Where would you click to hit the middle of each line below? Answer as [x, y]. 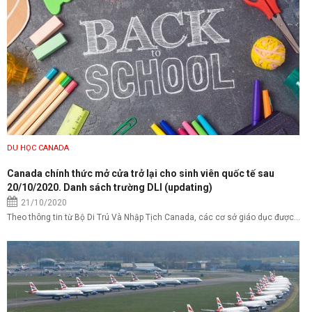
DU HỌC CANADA [38, 148]
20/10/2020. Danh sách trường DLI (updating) [110, 187]
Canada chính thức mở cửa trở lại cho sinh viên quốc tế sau [141, 173]
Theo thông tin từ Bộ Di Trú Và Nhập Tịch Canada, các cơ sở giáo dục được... [154, 217]
